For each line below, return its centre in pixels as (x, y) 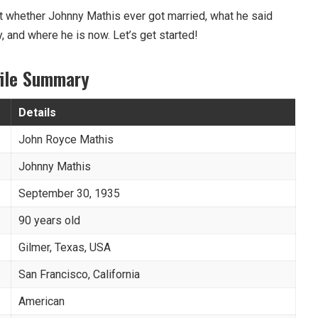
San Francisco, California (79, 274)
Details (37, 112)
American (42, 301)
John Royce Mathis (66, 139)
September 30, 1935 (69, 193)
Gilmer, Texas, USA (65, 247)
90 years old (49, 220)
